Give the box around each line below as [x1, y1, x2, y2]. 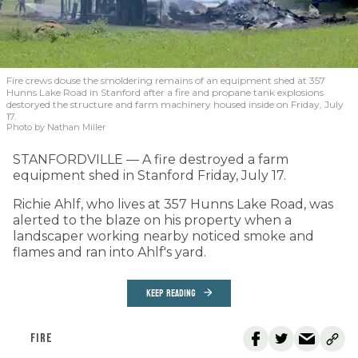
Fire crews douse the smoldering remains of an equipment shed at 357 [6, 74, 325, 87]
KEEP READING [146, 284, 196, 303]
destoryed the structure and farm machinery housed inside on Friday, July [6, 98, 344, 111]
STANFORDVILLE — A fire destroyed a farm [13, 152, 288, 168]
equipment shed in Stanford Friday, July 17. [13, 168, 286, 184]
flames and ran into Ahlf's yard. [13, 245, 206, 261]
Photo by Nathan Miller [6, 121, 105, 133]
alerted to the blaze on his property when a [13, 213, 292, 229]
